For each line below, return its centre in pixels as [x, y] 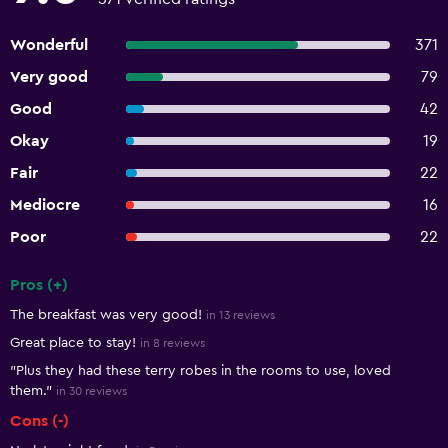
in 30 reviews [91, 391]
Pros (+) [39, 285]
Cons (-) [39, 421]
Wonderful [49, 45]
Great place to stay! [73, 343]
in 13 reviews [240, 315]
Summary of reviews [95, 302]
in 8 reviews [172, 343]
